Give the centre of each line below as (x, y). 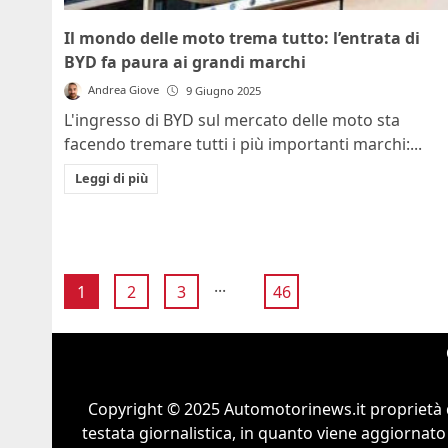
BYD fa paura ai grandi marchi (185, 61)
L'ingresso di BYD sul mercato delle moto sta (232, 119)
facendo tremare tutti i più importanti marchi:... (243, 143)
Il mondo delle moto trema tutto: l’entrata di (242, 37)
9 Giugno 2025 (224, 90)
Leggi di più (111, 178)
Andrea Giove (124, 89)
